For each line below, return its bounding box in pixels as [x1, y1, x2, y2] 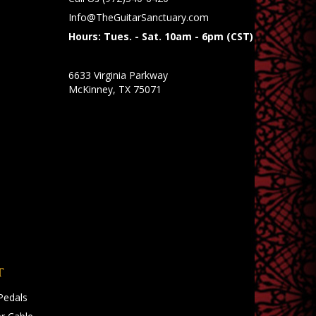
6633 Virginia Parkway [68, 68, 168, 82]
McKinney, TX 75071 [68, 82, 162, 96]
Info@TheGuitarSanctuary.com [68, 10, 209, 24]
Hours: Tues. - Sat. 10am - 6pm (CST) [68, 29, 253, 43]
